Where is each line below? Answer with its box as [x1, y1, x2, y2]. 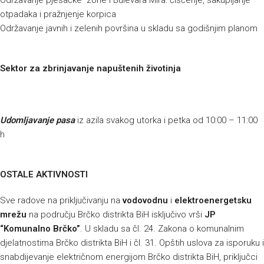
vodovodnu [123, 195, 168, 206]
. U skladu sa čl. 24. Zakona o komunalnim [80, 223, 244, 235]
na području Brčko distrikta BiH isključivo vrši [27, 209, 204, 220]
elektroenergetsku [174, 195, 252, 206]
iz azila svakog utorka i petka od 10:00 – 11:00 [75, 115, 258, 126]
